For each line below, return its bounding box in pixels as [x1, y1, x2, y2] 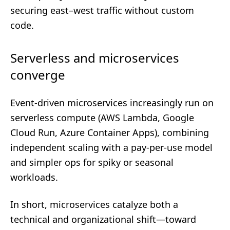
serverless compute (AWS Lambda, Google [10, 111, 194, 124]
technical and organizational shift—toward [10, 213, 196, 225]
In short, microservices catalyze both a [10, 198, 178, 210]
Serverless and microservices [10, 49, 179, 66]
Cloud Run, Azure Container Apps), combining [10, 126, 209, 139]
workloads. [10, 171, 58, 183]
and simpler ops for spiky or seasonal [10, 156, 174, 168]
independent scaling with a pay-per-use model [10, 141, 213, 154]
